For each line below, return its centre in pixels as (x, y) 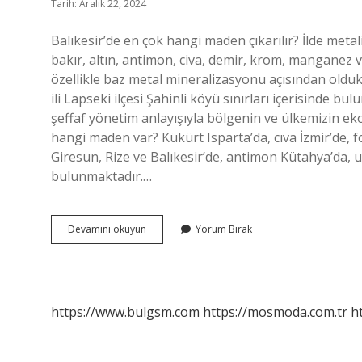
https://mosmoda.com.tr (275, 312)
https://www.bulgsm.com (125, 312)
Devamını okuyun (107, 229)
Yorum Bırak (224, 229)
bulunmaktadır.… (101, 176)
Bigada (162, 228)
